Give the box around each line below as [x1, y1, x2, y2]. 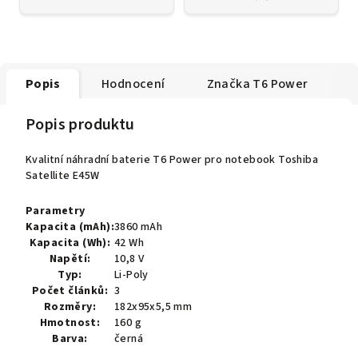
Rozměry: [43, 298, 97, 315]
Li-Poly [114, 266, 149, 283]
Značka [206, 74, 251, 93]
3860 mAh [114, 218, 163, 235]
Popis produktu [26, 113, 135, 136]
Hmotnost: [39, 314, 101, 331]
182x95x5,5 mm [114, 298, 193, 315]
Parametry [26, 202, 86, 219]
